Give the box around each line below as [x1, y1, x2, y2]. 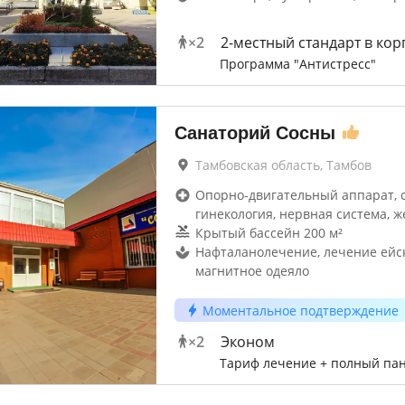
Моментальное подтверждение [202, 301, 399, 319]
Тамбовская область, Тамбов [194, 156, 372, 174]
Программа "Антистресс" [219, 55, 376, 72]
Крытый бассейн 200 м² [194, 224, 343, 241]
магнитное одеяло [194, 262, 309, 279]
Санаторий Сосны [174, 123, 335, 143]
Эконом [220, 332, 275, 352]
